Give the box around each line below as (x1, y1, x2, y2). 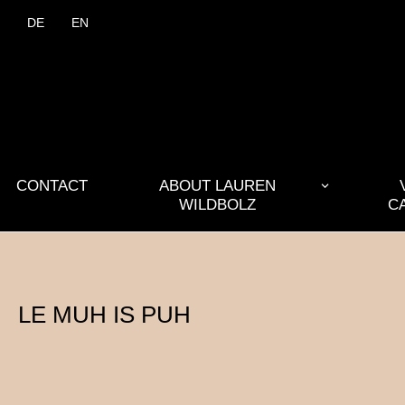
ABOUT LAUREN (158, 177, 276, 194)
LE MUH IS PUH (18, 301, 191, 328)
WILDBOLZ (178, 196, 256, 213)
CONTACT (16, 177, 88, 194)
